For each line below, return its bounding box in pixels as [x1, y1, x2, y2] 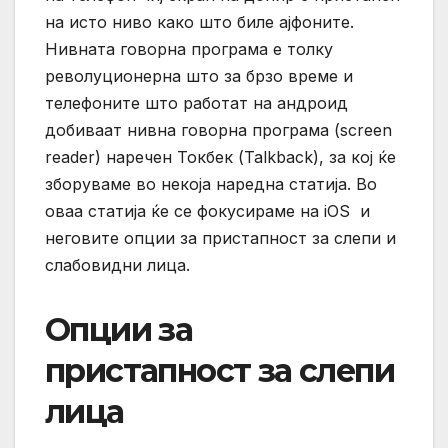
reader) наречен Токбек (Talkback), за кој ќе [45, 146, 396, 167]
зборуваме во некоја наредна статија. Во [45, 173, 377, 194]
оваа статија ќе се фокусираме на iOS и [45, 200, 370, 221]
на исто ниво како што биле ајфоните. [45, 11, 354, 32]
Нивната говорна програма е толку [45, 38, 333, 59]
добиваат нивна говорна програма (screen [45, 119, 392, 140]
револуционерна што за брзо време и [45, 65, 353, 86]
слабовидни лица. [45, 254, 190, 275]
